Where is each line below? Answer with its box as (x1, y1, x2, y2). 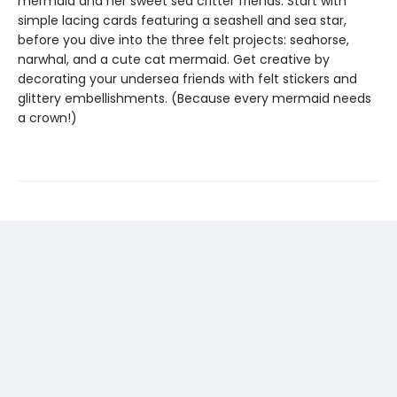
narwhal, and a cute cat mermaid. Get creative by (18, 51, 330, 68)
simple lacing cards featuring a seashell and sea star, (18, 12, 346, 29)
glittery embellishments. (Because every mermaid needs (18, 90, 371, 107)
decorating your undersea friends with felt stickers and (18, 70, 357, 88)
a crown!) (18, 109, 77, 127)
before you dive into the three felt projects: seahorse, (18, 31, 349, 49)
